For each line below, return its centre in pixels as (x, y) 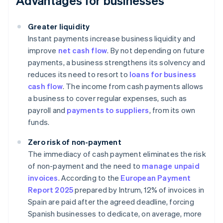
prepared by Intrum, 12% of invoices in (139, 190)
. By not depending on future (156, 51)
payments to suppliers (108, 110)
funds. (39, 122)
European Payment (156, 178)
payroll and (48, 110)
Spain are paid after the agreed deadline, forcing (111, 202)
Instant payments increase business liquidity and (112, 39)
